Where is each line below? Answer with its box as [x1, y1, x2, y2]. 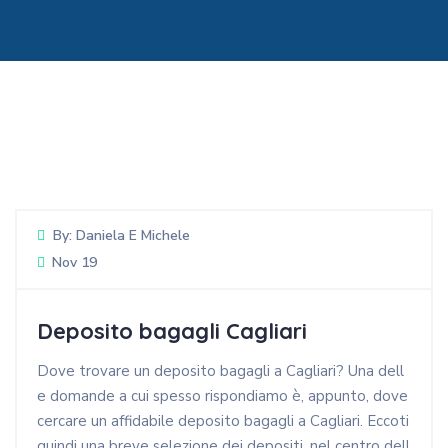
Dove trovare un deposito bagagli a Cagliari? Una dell [37, 361, 404, 382]
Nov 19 [52, 253, 97, 272]
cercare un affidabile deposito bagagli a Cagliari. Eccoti [37, 411, 409, 432]
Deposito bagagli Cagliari [37, 316, 307, 345]
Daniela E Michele [76, 226, 190, 245]
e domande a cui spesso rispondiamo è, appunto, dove [37, 386, 408, 407]
